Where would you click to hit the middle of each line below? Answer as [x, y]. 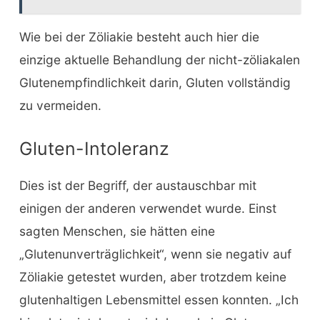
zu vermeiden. [60, 105]
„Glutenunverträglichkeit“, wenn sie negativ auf [155, 254]
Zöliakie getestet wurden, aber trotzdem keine [152, 276]
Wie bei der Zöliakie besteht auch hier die [139, 36]
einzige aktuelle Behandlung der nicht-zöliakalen [159, 59]
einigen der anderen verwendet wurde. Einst [147, 208]
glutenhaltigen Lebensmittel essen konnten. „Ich [159, 299]
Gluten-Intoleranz [94, 148]
